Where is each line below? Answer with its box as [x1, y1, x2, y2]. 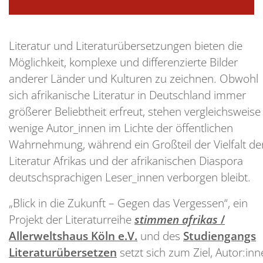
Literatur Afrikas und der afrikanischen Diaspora [9, 152, 243, 168]
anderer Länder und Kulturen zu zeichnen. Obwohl [9, 70, 258, 86]
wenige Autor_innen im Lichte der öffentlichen [9, 119, 233, 136]
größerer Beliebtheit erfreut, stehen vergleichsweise [9, 103, 261, 119]
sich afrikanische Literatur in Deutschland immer [9, 86, 246, 103]
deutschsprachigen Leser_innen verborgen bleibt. [9, 168, 251, 185]
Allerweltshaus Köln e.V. [9, 227, 137, 244]
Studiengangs [183, 227, 256, 244]
